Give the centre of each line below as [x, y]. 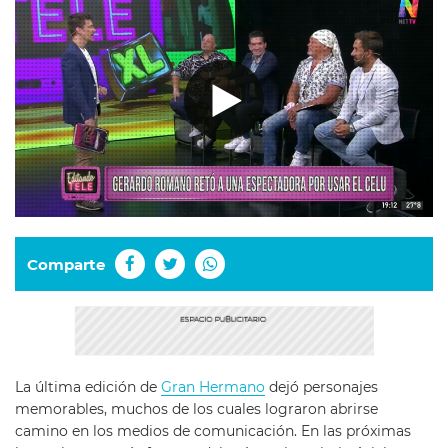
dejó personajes [321, 387]
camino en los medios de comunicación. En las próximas [213, 431]
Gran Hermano [213, 387]
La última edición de [88, 387]
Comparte [66, 264]
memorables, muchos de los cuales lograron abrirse [196, 409]
